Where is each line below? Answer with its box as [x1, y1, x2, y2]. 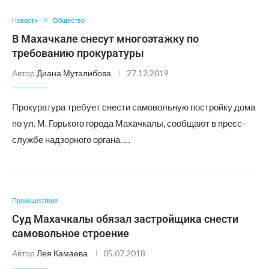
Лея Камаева [37, 248, 88, 258]
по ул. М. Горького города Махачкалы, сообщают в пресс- [12, 118, 246, 128]
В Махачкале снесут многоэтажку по [12, 32, 199, 45]
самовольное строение [12, 227, 129, 240]
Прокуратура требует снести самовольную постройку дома [12, 101, 255, 112]
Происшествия [12, 196, 58, 204]
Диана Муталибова [37, 68, 111, 78]
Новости [12, 16, 38, 24]
